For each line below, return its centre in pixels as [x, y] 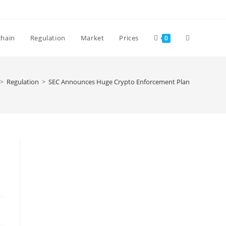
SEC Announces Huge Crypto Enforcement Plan [119, 82]
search [197, 112]
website [199, 75]
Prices [129, 38]
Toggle [197, 38]
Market [92, 38]
